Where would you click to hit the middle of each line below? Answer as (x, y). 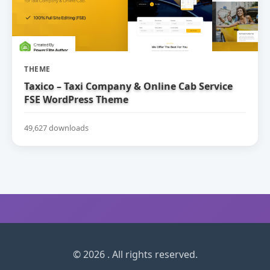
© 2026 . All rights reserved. (135, 255)
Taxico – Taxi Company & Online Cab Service (128, 86)
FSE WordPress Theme (76, 99)
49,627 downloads (56, 128)
